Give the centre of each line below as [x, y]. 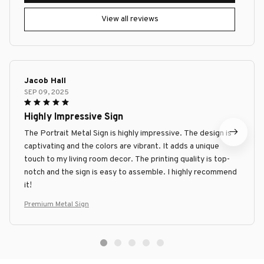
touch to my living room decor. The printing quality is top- [127, 159]
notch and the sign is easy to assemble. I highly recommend [131, 172]
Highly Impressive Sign [74, 117]
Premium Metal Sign [57, 204]
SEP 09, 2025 [47, 92]
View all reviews [130, 19]
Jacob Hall [45, 81]
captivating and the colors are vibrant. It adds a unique [122, 146]
